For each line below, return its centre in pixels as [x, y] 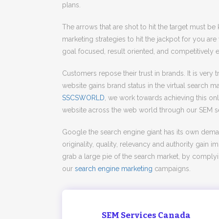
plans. [71, 5]
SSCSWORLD [83, 98]
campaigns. [172, 169]
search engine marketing [114, 169]
